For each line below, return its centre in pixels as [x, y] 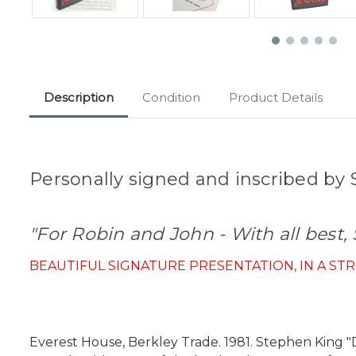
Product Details [276, 98]
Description [79, 98]
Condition [171, 98]
